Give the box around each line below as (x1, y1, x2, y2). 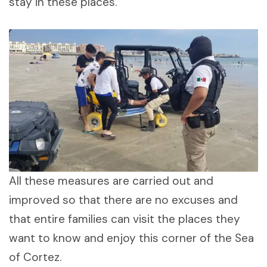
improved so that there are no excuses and (9, 192, 238, 207)
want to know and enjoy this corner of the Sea (9, 230, 254, 246)
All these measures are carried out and (9, 173, 213, 188)
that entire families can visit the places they (9, 211, 240, 226)
